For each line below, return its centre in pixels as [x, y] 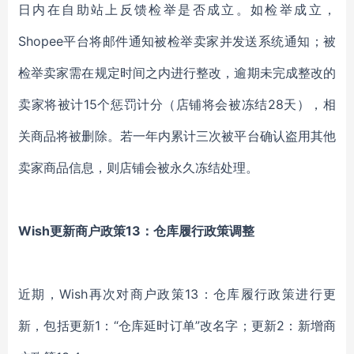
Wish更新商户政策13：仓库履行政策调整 [136, 231]
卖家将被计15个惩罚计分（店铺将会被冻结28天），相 [177, 104]
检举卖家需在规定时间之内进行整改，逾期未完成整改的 [177, 73]
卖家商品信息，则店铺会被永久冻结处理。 [138, 168]
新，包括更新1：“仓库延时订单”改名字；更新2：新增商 [177, 326]
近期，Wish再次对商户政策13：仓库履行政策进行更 [177, 294]
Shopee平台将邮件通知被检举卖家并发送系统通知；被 [177, 41]
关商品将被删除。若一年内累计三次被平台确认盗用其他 [177, 136]
